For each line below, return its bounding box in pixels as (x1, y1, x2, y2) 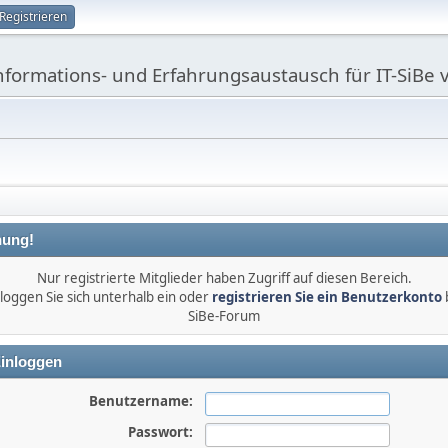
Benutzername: (88, 392, 193, 410)
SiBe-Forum (188, 307, 260, 325)
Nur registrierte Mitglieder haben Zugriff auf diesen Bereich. (36, 269, 412, 287)
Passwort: (127, 423, 193, 441)
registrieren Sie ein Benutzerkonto (211, 288, 442, 306)
